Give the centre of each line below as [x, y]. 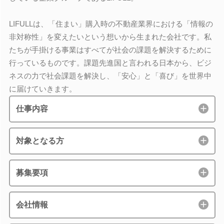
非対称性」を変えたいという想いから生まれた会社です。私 [110, 37]
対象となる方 [40, 141]
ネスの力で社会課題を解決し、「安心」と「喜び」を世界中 [110, 76]
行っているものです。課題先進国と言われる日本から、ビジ [110, 63]
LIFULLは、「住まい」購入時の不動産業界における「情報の [111, 24]
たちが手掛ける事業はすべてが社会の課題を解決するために [110, 50]
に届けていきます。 [42, 89]
